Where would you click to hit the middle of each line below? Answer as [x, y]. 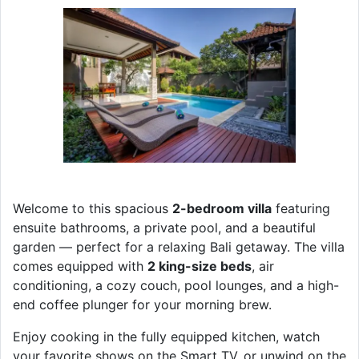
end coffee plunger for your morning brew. [142, 304]
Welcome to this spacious [93, 208]
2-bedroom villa [222, 208]
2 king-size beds [200, 266]
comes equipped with [80, 266]
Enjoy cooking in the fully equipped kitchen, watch [166, 336]
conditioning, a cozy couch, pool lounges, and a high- [176, 285]
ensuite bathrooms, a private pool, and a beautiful [164, 227]
